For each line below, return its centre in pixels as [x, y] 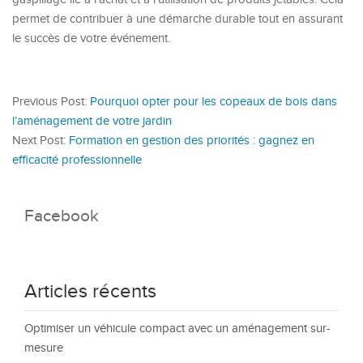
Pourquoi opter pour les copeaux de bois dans [214, 102]
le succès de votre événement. [91, 38]
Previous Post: [51, 102]
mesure [44, 348]
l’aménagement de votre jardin [92, 121]
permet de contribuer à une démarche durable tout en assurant [177, 19]
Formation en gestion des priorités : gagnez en [192, 141]
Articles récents [90, 292]
